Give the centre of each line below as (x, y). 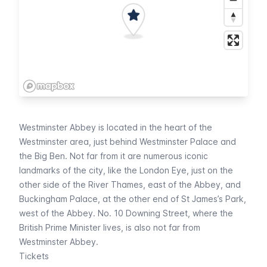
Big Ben (50, 156)
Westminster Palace (179, 142)
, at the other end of (139, 199)
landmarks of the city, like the (79, 170)
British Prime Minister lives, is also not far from (110, 228)
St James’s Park (212, 199)
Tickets (34, 256)
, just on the (210, 170)
